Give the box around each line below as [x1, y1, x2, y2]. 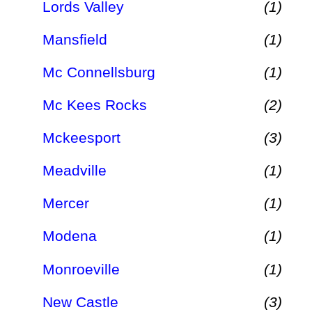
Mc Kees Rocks [42, 97, 147, 114]
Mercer [42, 195, 89, 212]
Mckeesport [42, 130, 120, 146]
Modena [42, 228, 97, 244]
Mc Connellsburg [42, 63, 155, 80]
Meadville [42, 162, 107, 179]
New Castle [42, 293, 118, 310]
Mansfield [42, 31, 107, 47]
